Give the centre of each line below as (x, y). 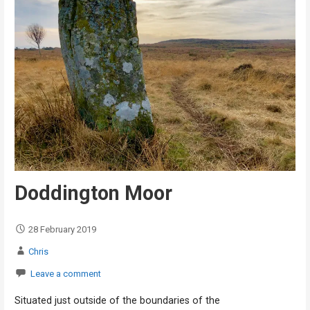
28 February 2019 (62, 230)
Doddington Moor (93, 193)
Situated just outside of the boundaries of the (117, 300)
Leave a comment (65, 274)
